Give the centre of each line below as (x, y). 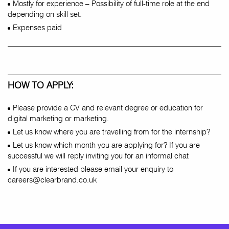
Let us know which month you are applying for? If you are (106, 145)
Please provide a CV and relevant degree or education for (108, 108)
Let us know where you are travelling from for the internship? (111, 132)
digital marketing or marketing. (58, 119)
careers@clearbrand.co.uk (52, 180)
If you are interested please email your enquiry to (93, 169)
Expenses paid (37, 28)
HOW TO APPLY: (41, 85)
